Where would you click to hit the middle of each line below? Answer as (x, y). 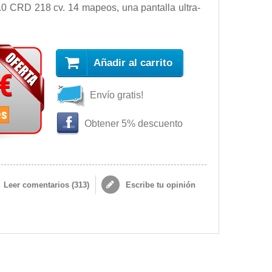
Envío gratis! (117, 95)
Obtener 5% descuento (132, 123)
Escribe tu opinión (159, 185)
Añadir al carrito (133, 63)
